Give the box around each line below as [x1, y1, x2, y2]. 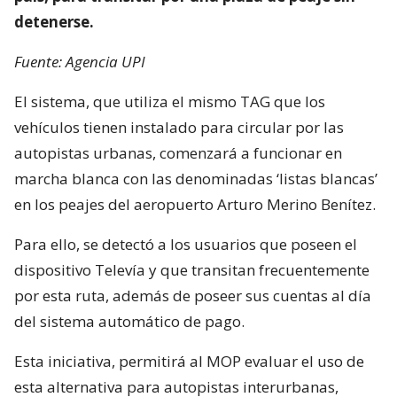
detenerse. [14, 11, 94, 32]
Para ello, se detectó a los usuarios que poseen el [14, 233, 357, 254]
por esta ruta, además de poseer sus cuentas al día [14, 284, 371, 306]
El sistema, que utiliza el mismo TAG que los [14, 90, 325, 112]
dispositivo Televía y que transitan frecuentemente [14, 259, 370, 280]
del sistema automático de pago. [14, 310, 245, 331]
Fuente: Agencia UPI [14, 51, 145, 72]
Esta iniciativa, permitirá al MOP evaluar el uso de [14, 350, 364, 371]
